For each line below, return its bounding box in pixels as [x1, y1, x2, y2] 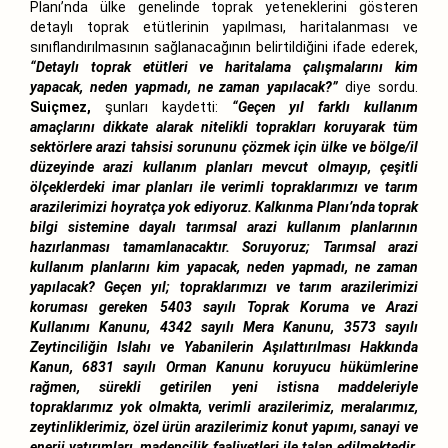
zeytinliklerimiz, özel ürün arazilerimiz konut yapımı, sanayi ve [30, 418, 418, 435]
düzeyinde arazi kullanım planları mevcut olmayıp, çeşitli [30, 158, 418, 175]
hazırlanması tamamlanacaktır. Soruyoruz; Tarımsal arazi [30, 238, 418, 255]
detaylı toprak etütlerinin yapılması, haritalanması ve [30, 18, 418, 35]
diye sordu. [338, 78, 419, 95]
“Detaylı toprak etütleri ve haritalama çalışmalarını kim [30, 58, 418, 75]
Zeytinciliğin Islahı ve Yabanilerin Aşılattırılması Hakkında [30, 338, 418, 355]
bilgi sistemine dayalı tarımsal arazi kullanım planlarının [30, 218, 418, 235]
